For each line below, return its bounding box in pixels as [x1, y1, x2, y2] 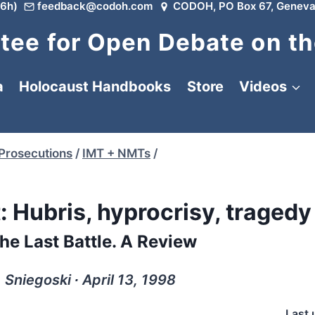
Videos [239, 78, 287, 95]
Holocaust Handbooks [19, 78, 171, 95]
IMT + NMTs [82, 146, 150, 160]
